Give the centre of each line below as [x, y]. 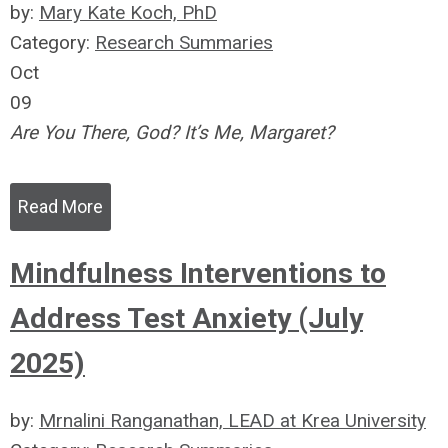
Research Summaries [184, 42]
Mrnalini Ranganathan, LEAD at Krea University [232, 420]
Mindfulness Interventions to [198, 273]
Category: [52, 42]
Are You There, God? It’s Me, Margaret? [172, 132]
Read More [60, 206]
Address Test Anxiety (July [186, 318]
